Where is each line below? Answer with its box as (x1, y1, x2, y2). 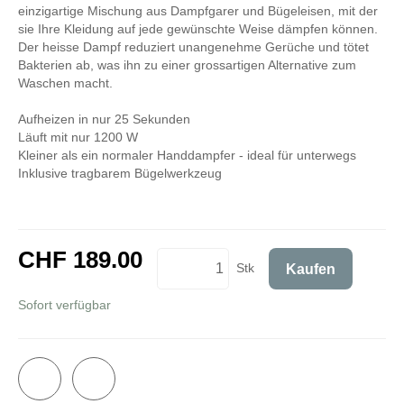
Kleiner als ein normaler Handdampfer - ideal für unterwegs (18, 148, 356, 163)
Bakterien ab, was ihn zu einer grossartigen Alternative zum (18, 58, 356, 73)
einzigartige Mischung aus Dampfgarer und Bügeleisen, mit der (18, 4, 378, 19)
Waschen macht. (18, 76, 113, 91)
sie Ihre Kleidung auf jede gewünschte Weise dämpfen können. (18, 22, 378, 37)
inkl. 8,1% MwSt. (18, 276, 112, 290)
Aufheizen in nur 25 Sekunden (18, 112, 190, 127)
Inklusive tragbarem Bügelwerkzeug (18, 166, 222, 181)
